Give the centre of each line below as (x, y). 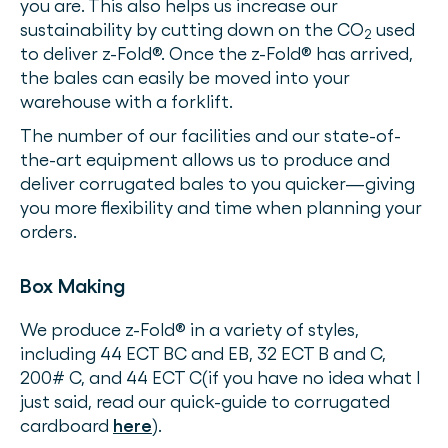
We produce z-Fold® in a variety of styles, (189, 329)
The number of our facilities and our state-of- (210, 135)
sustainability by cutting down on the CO (192, 29)
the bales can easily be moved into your (185, 77)
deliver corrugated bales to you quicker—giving (217, 183)
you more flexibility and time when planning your (221, 207)
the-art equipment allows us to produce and (205, 159)
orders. (48, 231)
